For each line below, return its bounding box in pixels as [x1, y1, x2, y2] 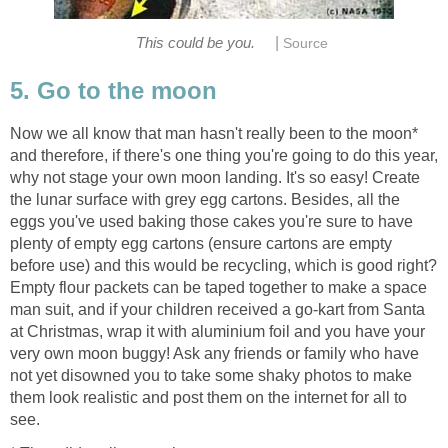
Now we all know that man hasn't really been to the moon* [10, 125, 418, 143]
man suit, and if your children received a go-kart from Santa [10, 301, 425, 319]
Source [283, 35, 329, 51]
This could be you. [136, 34, 255, 51]
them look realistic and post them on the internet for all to [10, 389, 407, 407]
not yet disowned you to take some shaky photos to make [10, 367, 412, 385]
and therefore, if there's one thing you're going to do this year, [10, 147, 438, 165]
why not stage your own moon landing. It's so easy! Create [10, 169, 420, 187]
